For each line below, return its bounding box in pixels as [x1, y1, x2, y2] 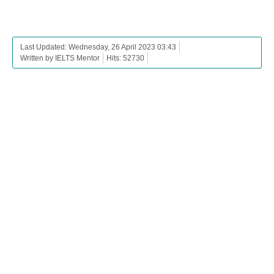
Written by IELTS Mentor [20, 53, 100, 62]
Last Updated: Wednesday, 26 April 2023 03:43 [20, 42, 176, 51]
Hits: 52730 [106, 53, 144, 62]
